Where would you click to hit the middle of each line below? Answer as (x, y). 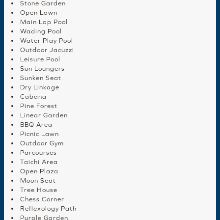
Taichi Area (39, 162)
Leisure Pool (40, 59)
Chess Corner (42, 199)
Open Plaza (39, 171)
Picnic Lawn (40, 134)
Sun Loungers (42, 69)
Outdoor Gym (42, 143)
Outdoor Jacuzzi (47, 50)
